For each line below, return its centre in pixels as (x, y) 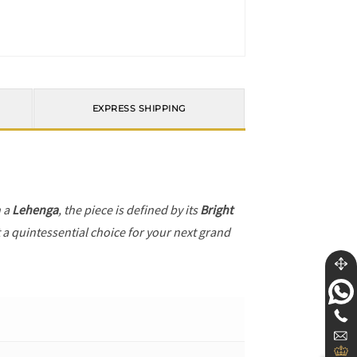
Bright (217, 210)
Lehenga (35, 210)
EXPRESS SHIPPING (139, 109)
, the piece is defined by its (129, 210)
